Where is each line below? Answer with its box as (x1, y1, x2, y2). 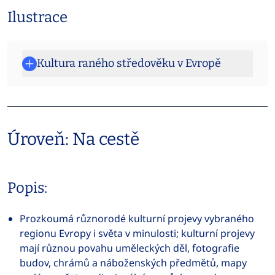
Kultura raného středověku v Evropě (37, 56, 221, 70)
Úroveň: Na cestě (7, 129, 139, 149)
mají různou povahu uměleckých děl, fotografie (20, 241, 239, 255)
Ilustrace (7, 9, 68, 26)
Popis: (7, 179, 47, 196)
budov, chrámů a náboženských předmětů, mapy (20, 256, 247, 269)
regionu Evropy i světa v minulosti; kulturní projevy (20, 227, 255, 240)
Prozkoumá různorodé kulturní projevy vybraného (20, 212, 254, 225)
